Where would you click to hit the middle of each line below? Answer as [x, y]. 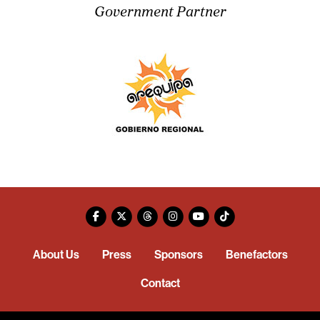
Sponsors [178, 255]
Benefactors [256, 255]
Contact [160, 284]
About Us [56, 255]
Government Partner [160, 13]
